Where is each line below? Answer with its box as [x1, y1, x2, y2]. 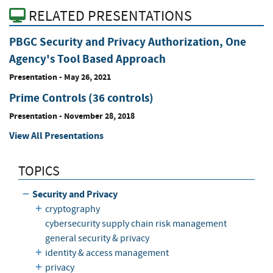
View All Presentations [9, 129, 104, 142]
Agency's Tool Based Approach [9, 51, 166, 66]
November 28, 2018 [64, 109, 135, 122]
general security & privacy [44, 232, 149, 244]
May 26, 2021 [64, 70, 111, 83]
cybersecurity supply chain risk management [44, 217, 227, 230]
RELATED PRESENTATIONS [26, 7, 192, 26]
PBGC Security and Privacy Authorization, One [9, 34, 246, 49]
